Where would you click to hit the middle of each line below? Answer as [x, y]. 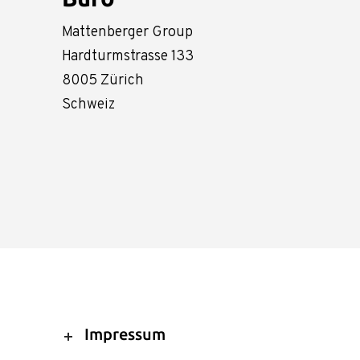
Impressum [125, 334]
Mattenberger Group [127, 32]
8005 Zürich [103, 80]
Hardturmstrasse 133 [128, 56]
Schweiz [88, 104]
